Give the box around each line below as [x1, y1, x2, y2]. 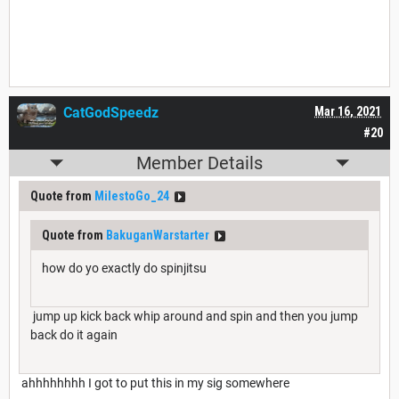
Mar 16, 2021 [314, 104, 381, 119]
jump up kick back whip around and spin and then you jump [30, 309, 358, 324]
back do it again [30, 328, 118, 343]
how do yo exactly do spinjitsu [42, 261, 207, 276]
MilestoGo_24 [94, 189, 169, 204]
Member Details [136, 152, 263, 175]
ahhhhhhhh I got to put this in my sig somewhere [19, 376, 292, 391]
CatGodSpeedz [63, 104, 159, 122]
